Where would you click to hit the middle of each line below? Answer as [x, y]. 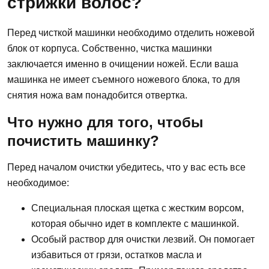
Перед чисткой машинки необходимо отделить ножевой [131, 32]
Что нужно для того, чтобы [105, 122]
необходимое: [38, 183]
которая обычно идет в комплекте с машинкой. [135, 223]
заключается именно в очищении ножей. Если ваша [123, 64]
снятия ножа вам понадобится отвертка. [97, 95]
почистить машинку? [83, 141]
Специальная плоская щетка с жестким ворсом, [138, 208]
